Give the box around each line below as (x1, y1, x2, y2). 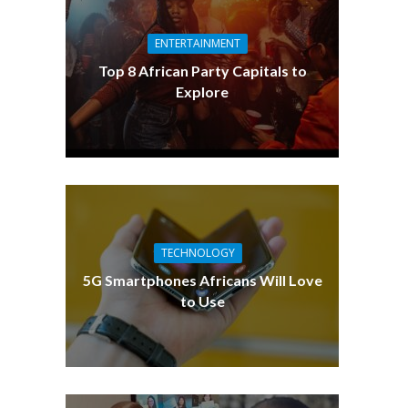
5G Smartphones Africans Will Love (82, 270, 322, 289)
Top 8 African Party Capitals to (97, 61, 307, 79)
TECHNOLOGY (160, 244, 235, 260)
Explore (176, 82, 229, 100)
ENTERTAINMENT (155, 35, 241, 51)
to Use (179, 291, 225, 310)
